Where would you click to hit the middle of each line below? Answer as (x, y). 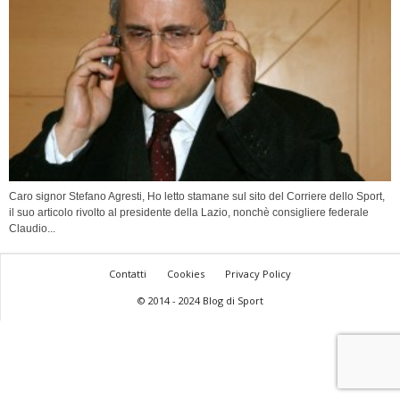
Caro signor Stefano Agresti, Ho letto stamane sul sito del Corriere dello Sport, (197, 197)
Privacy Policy (258, 274)
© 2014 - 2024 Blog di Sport (200, 301)
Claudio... (32, 229)
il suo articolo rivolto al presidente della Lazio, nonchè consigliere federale (189, 213)
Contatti (128, 274)
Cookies (186, 274)
